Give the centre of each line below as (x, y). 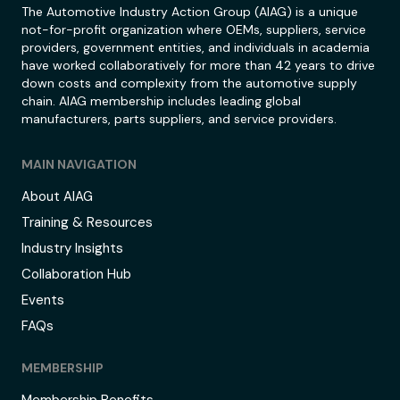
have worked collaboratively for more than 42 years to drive (198, 66)
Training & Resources (87, 223)
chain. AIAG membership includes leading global (161, 101)
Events (43, 300)
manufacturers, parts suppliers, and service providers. (179, 119)
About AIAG (57, 197)
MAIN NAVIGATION (79, 165)
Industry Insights (72, 249)
